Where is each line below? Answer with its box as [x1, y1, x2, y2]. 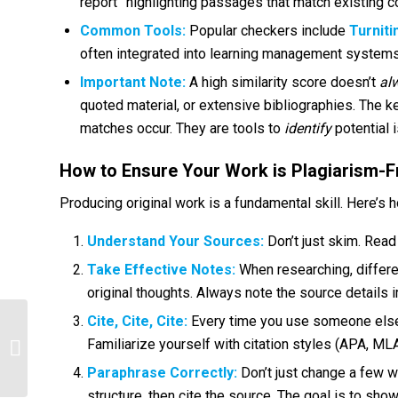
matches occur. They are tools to [80, 119, 284, 137]
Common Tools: [80, 21, 186, 39]
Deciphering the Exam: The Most [31, 322, 195, 336]
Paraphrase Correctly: [87, 363, 237, 381]
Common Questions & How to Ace [31, 341, 207, 354]
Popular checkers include [186, 21, 349, 39]
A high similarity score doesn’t [186, 73, 379, 91]
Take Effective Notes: [87, 260, 235, 278]
